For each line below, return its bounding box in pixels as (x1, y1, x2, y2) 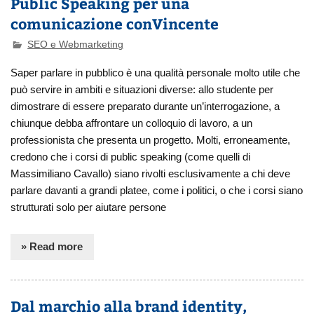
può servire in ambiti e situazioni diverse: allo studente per (11, 83, 274, 95)
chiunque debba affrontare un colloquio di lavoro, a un (11, 116, 253, 129)
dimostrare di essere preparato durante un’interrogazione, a (11, 100, 280, 112)
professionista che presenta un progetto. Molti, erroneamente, (11, 133, 291, 146)
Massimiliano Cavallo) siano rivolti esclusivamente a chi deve (11, 167, 291, 179)
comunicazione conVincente (11, 13, 219, 34)
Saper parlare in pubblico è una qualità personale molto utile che (11, 66, 301, 78)
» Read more (21, 240, 83, 253)
